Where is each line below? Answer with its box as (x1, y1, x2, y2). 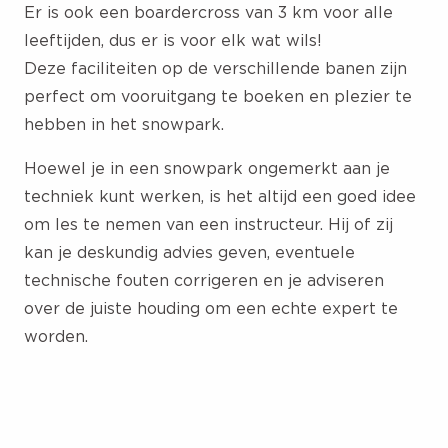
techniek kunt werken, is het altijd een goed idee (24, 186, 416, 205)
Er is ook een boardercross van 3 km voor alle (24, 2, 393, 21)
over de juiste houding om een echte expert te (24, 298, 398, 317)
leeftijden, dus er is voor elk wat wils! (24, 30, 322, 49)
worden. (24, 326, 88, 345)
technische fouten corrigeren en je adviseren (24, 270, 384, 289)
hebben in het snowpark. (24, 114, 224, 133)
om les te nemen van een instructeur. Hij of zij (24, 214, 393, 233)
